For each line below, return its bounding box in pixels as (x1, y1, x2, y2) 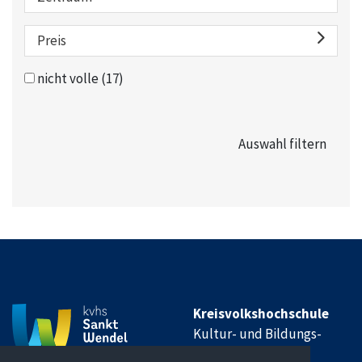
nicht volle (37, 69, 99, 88)
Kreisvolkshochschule (193, 304, 329, 322)
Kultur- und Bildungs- (193, 324, 322, 343)
